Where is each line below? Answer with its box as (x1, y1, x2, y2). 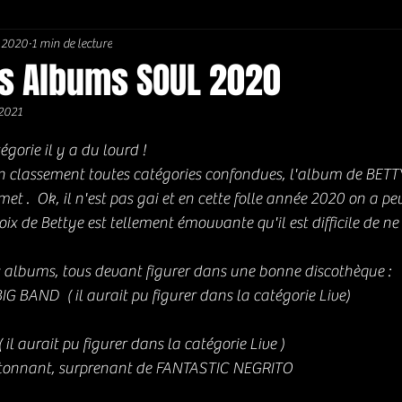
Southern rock (205, 37, 293, 56)
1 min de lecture (31, 36, 112, 51)
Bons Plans (329, 37, 400, 56)
